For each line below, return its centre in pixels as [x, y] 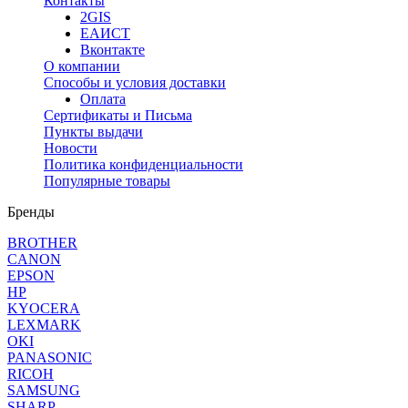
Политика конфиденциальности [143, 165]
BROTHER [42, 243]
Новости [71, 148]
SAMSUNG [44, 391]
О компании [82, 66]
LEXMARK [44, 325]
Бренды [31, 212]
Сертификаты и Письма [118, 116]
